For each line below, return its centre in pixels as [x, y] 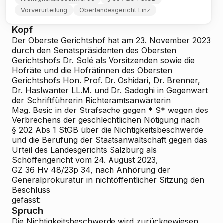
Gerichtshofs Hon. [47, 80]
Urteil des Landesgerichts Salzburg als [84, 150]
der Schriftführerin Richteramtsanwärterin [91, 100]
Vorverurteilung [44, 10]
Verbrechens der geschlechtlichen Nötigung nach [106, 120]
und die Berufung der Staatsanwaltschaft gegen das [110, 140]
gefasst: [26, 200]
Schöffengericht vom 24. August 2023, [85, 160]
